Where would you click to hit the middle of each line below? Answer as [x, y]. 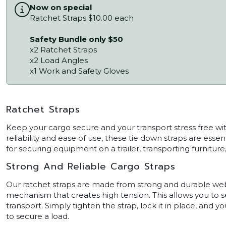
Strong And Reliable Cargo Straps [91, 167]
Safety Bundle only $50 [76, 39]
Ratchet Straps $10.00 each [82, 18]
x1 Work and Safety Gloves [79, 71]
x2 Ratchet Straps [63, 49]
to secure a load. [38, 216]
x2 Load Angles [59, 60]
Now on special [61, 7]
